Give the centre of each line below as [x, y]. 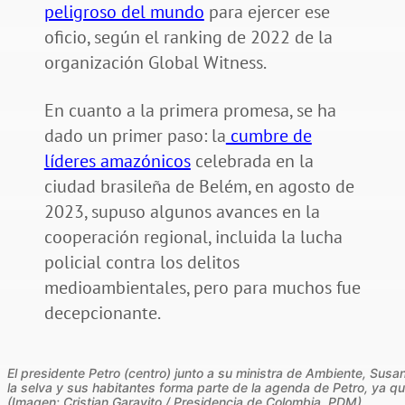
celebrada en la [252, 160]
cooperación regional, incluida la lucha [193, 236]
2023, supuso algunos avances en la [182, 211]
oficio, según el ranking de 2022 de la [188, 37]
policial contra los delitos [141, 262]
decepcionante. [102, 312]
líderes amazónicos [117, 160]
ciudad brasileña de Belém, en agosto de [199, 186]
